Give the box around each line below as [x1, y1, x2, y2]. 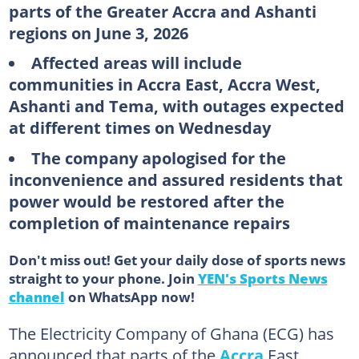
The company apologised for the [30, 146, 286, 169]
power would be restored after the [8, 189, 284, 212]
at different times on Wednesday [8, 116, 271, 139]
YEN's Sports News [197, 268, 328, 288]
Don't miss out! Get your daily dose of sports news [8, 249, 345, 269]
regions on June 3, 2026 [8, 21, 188, 44]
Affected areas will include [30, 51, 242, 74]
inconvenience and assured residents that [8, 167, 343, 191]
